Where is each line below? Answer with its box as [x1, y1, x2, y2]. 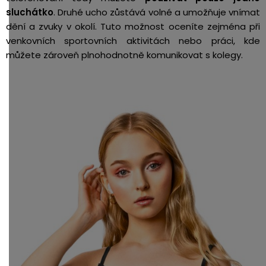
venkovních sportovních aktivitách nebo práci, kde [6, 34, 260, 47]
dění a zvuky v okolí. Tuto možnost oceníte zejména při [6, 20, 260, 33]
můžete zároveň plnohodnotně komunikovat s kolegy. [6, 48, 243, 61]
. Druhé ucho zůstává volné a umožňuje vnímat [53, 5, 260, 18]
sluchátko [6, 5, 53, 18]
